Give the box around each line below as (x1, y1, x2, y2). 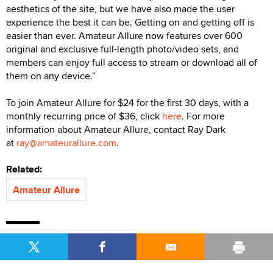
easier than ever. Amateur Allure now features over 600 (6, 28, 243, 43)
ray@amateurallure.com (16, 135, 116, 150)
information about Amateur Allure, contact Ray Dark (6, 122, 225, 136)
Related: (6, 161, 47, 176)
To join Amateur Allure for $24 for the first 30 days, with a (6, 95, 249, 110)
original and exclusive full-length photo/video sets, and (6, 41, 239, 56)
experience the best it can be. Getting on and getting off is (6, 15, 254, 29)
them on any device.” (6, 68, 98, 83)
